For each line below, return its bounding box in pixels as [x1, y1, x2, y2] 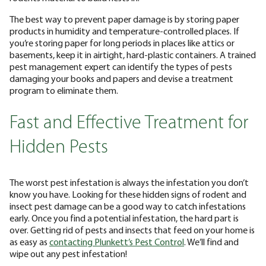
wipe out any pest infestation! [9, 247, 127, 259]
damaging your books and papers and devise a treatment [9, 72, 233, 84]
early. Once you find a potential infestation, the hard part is [9, 211, 239, 224]
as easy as [9, 235, 49, 248]
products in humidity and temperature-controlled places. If [9, 24, 239, 37]
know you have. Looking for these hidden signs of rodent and [9, 188, 246, 200]
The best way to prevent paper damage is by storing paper [9, 12, 239, 25]
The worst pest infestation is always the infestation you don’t [9, 176, 249, 188]
